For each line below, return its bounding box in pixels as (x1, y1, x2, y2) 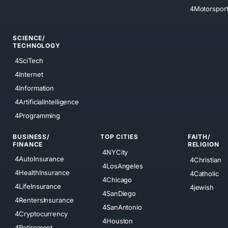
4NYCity (102, 148, 128, 156)
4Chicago (102, 175, 132, 184)
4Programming (15, 111, 61, 120)
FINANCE (13, 140, 43, 149)
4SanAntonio (102, 203, 142, 211)
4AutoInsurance (15, 155, 64, 163)
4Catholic (189, 169, 219, 178)
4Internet (15, 70, 43, 79)
